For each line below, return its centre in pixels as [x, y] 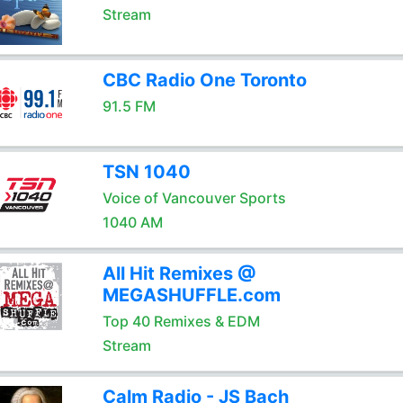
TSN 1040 [146, 172]
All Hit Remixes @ [179, 273]
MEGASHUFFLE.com [191, 295]
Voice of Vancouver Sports [194, 198]
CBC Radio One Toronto [204, 80]
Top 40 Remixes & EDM [181, 321]
